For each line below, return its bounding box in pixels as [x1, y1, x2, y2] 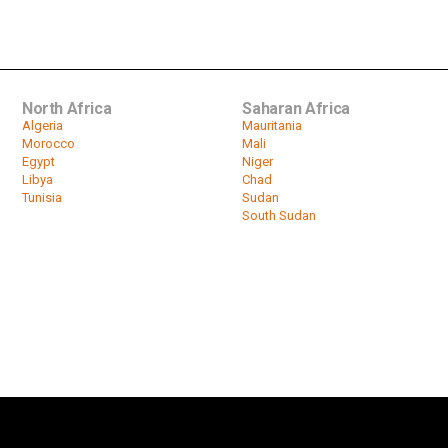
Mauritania [242, 118, 303, 133]
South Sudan [242, 208, 317, 223]
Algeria [22, 118, 63, 133]
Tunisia [22, 190, 62, 205]
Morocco [22, 136, 75, 151]
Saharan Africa [242, 99, 350, 118]
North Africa [22, 99, 112, 118]
